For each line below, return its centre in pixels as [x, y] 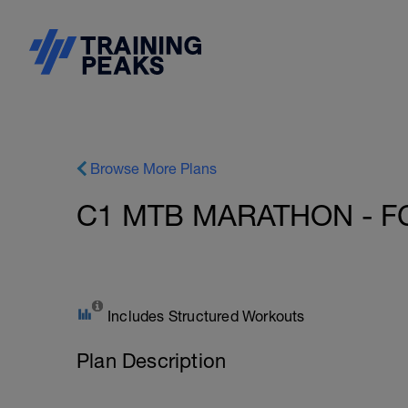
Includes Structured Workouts [206, 316]
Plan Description [152, 361]
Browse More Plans [153, 168]
